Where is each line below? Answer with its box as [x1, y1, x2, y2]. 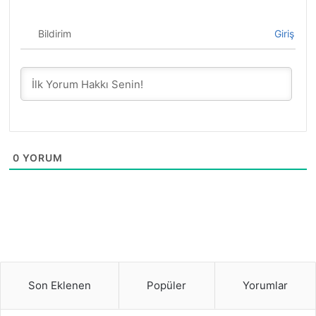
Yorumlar [242, 278, 288, 292]
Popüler [147, 278, 187, 292]
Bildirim [38, 27, 72, 39]
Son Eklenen [28, 278, 92, 292]
